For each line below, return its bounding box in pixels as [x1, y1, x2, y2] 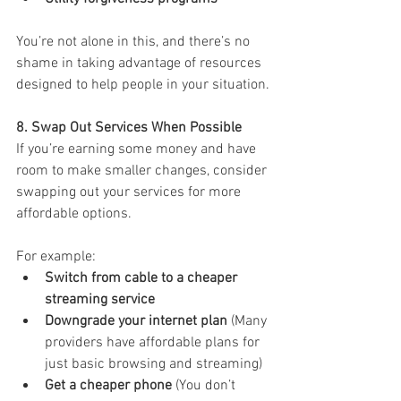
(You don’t [172, 376, 239, 395]
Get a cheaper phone [45, 376, 172, 395]
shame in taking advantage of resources [16, 54, 265, 73]
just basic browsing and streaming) [45, 354, 262, 373]
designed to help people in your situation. [16, 75, 269, 94]
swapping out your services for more [16, 183, 244, 201]
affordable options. [16, 204, 135, 223]
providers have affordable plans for [45, 333, 263, 352]
